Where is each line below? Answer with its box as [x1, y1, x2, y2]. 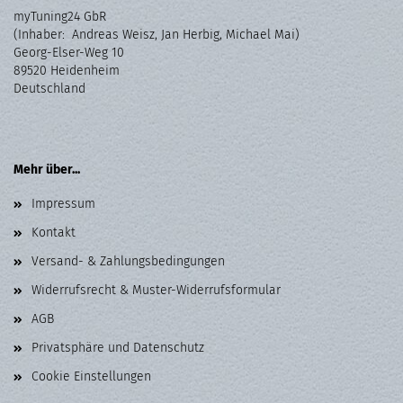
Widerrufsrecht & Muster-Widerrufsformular [31, 282, 281, 298]
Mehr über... [13, 162, 80, 177]
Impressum [31, 196, 95, 211]
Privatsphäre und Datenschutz [31, 340, 204, 355]
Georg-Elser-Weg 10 [13, 45, 124, 60]
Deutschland [13, 81, 85, 96]
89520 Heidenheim [13, 63, 120, 78]
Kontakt [31, 225, 76, 240]
